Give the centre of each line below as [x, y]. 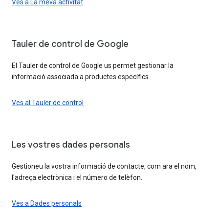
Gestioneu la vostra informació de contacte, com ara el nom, [104, 166]
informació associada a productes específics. [81, 77]
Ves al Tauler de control [48, 102]
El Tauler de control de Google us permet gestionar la [93, 65]
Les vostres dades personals [71, 144]
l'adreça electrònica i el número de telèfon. [77, 177]
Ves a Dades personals [47, 203]
